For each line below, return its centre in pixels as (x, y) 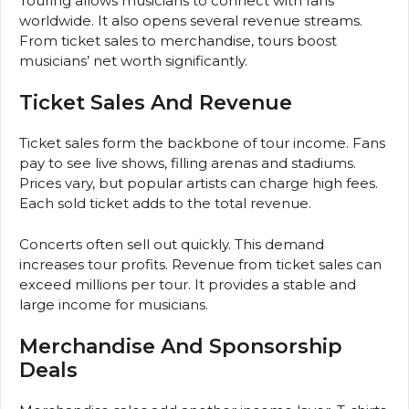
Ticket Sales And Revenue (156, 103)
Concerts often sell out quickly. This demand (172, 244)
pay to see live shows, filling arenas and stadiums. (188, 163)
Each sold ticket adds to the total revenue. (165, 204)
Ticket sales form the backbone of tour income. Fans (202, 143)
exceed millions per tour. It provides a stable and (188, 284)
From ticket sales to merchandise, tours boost (178, 40)
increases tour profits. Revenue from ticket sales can (200, 264)
